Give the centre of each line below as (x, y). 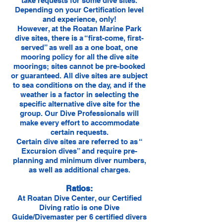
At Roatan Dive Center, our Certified (79, 198)
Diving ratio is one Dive (79, 207)
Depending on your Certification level (79, 10)
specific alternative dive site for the (79, 104)
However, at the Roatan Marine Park (79, 28)
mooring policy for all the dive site (79, 57)
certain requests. (79, 132)
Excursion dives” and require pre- (79, 151)
